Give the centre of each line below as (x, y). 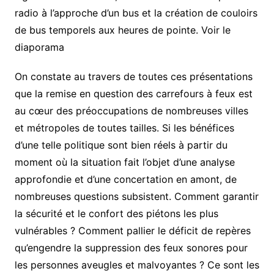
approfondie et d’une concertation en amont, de (125, 180)
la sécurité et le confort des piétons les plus (116, 214)
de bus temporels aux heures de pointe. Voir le (122, 30)
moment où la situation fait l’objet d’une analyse (124, 162)
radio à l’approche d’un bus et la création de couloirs (136, 13)
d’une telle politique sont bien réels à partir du (121, 145)
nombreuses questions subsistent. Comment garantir (136, 197)
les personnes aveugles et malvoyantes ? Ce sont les (137, 265)
